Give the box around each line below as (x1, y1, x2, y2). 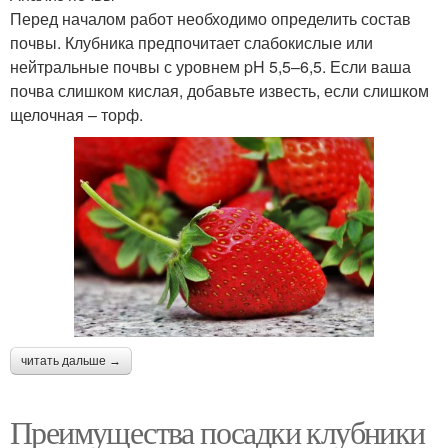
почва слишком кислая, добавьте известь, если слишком (10, 79, 429, 102)
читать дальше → (21, 353, 121, 368)
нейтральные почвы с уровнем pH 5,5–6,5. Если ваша (10, 55, 411, 78)
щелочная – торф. (10, 103, 143, 126)
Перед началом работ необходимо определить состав (10, 7, 411, 30)
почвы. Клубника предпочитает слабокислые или (10, 31, 373, 54)
